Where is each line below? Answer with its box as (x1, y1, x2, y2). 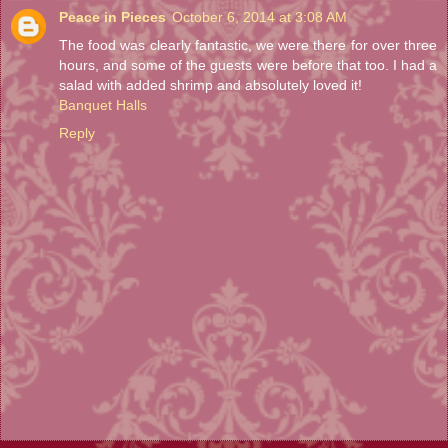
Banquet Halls (59, 96, 147, 113)
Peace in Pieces (59, 8, 166, 25)
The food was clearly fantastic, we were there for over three (59, 36, 437, 53)
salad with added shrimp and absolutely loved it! (59, 76, 362, 93)
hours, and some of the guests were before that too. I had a (59, 56, 437, 73)
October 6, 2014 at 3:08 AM (172, 8, 347, 25)
